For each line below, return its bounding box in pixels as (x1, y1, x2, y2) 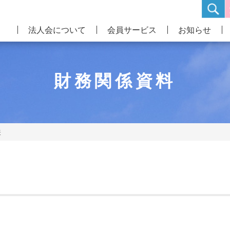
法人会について (28, 24, 86, 35)
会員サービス (107, 24, 157, 35)
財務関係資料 (54, 71, 176, 91)
